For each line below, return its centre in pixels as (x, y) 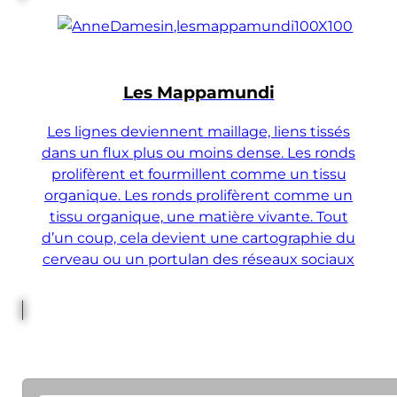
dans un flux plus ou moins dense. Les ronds (198, 152)
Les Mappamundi (198, 93)
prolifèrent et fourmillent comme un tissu (198, 173)
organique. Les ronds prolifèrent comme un (198, 195)
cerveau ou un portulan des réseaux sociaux (198, 258)
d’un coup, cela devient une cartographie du (198, 237)
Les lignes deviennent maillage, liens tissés (198, 131)
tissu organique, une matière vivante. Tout (198, 216)
